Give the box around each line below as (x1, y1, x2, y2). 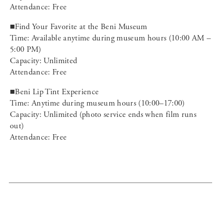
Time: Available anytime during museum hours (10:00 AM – (10, 33, 211, 43)
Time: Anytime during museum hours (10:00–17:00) (10, 98, 185, 109)
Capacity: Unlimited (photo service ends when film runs (10, 109, 196, 120)
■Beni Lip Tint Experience (10, 86, 99, 97)
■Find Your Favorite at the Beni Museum (10, 21, 147, 32)
